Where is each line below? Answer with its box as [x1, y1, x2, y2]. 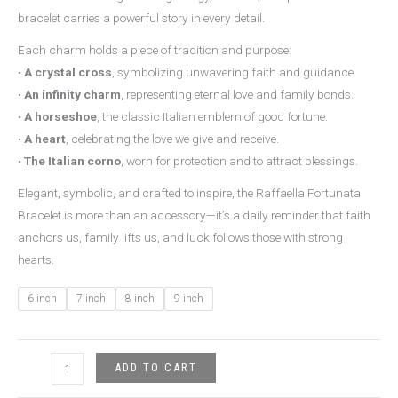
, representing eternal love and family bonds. [121, 86, 354, 101]
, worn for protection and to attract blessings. [121, 153, 358, 168]
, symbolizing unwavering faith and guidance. [112, 64, 356, 79]
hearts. [18, 251, 54, 267]
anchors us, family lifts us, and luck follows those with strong [18, 229, 343, 244]
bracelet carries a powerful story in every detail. [18, 10, 265, 25]
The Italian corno [24, 153, 121, 168]
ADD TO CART [114, 360, 197, 374]
